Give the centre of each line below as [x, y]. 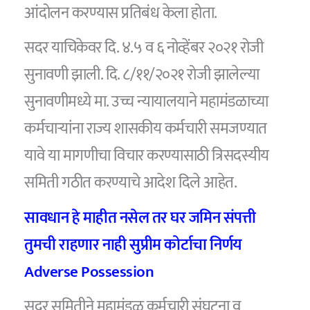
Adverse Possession [89, 272]
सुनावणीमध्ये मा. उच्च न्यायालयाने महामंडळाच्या [146, 102]
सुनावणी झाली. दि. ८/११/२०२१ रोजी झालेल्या [142, 75]
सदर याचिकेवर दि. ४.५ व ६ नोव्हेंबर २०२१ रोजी [144, 48]
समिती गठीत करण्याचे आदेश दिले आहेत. [131, 183]
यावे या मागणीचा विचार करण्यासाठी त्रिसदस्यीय [147, 156]
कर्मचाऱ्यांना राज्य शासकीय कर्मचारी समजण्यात [146, 129]
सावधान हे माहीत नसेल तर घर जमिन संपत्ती [140, 218]
